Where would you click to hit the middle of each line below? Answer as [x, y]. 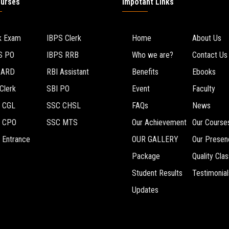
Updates [145, 190]
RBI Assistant [68, 72]
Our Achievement [159, 122]
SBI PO [58, 89]
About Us [207, 38]
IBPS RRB [63, 55]
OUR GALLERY [155, 139]
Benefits [145, 72]
